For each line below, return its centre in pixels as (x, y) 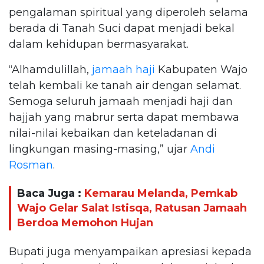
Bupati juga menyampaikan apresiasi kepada (130, 251)
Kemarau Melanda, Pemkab (161, 194)
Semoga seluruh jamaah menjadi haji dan (121, 101)
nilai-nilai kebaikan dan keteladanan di (113, 133)
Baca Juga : (51, 194)
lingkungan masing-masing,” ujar (100, 149)
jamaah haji (123, 69)
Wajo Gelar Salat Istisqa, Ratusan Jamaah (132, 208)
